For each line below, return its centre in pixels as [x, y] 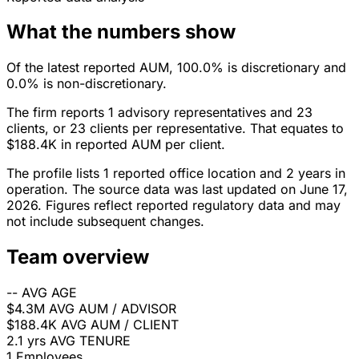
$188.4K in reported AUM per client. [116, 145]
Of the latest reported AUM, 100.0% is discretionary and [176, 68]
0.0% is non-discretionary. [87, 84]
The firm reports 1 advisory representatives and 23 [159, 113]
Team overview [78, 257]
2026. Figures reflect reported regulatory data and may [173, 206]
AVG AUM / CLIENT [120, 325]
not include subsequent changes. [105, 222]
